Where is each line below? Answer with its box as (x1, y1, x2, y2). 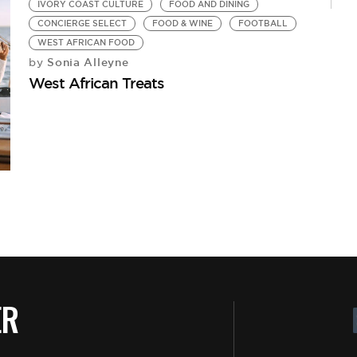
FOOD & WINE (152, 18, 214, 29)
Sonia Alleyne (43, 54, 129, 69)
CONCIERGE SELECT (37, 18, 127, 29)
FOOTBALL (238, 18, 288, 29)
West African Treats (29, 73, 165, 92)
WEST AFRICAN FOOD (37, 37, 135, 48)
